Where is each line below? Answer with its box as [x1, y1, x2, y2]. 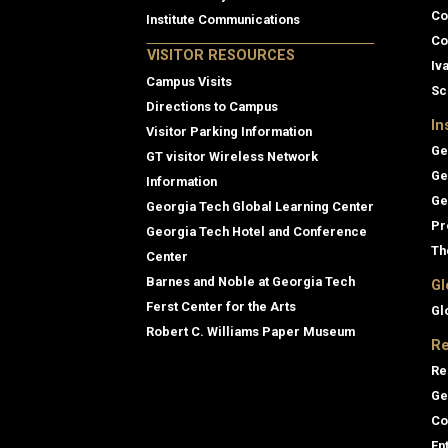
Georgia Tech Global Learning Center [146, 198, 374, 214]
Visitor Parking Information [146, 123, 312, 139]
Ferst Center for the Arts [146, 298, 296, 314]
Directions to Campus [146, 98, 278, 114]
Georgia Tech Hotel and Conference [146, 223, 367, 239]
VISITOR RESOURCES [147, 46, 295, 64]
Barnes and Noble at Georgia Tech [146, 273, 355, 289]
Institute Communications [146, 11, 300, 27]
